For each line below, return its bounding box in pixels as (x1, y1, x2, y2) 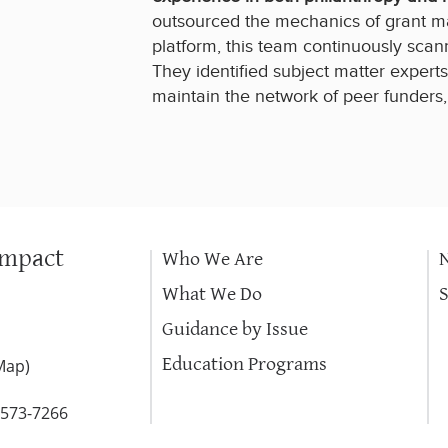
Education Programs (162, 352, 327, 376)
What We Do (162, 282, 262, 306)
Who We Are (162, 247, 263, 271)
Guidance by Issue (162, 317, 308, 341)
